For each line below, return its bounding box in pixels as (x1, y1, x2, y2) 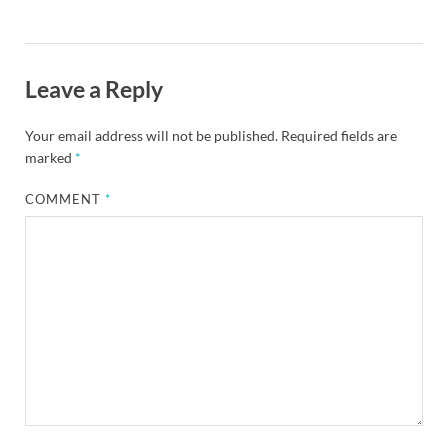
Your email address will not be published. (25, 127, 278, 145)
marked (25, 149, 75, 167)
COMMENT (25, 191, 106, 208)
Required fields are (281, 127, 397, 145)
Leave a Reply (25, 75, 163, 104)
